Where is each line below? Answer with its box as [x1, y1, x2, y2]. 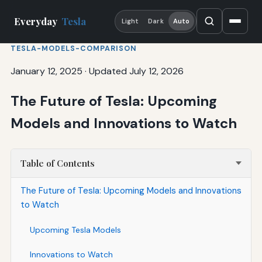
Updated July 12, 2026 [88, 64, 184, 77]
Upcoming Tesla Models [29, 224, 121, 235]
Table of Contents [20, 157, 95, 169]
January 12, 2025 [10, 64, 82, 77]
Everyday [14, 15, 60, 28]
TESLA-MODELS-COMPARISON [10, 43, 137, 53]
